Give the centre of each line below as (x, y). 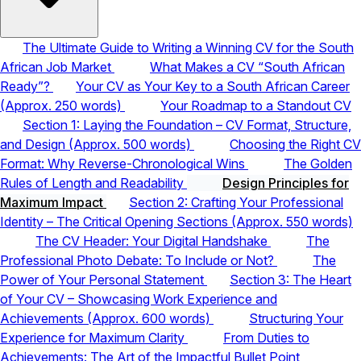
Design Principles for (286, 183)
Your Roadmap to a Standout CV (256, 105)
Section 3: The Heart (290, 279)
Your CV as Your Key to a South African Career (213, 86)
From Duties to (266, 337)
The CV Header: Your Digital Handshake (153, 241)
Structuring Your (296, 318)
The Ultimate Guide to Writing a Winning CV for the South (188, 47)
